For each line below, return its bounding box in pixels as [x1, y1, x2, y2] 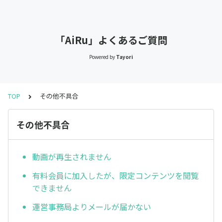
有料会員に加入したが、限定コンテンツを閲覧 [32, 169, 199, 182]
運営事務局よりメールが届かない [32, 200, 151, 213]
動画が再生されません [32, 151, 111, 163]
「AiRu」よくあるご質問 [55, 33, 167, 47]
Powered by [89, 53, 115, 60]
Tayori [116, 53, 133, 60]
